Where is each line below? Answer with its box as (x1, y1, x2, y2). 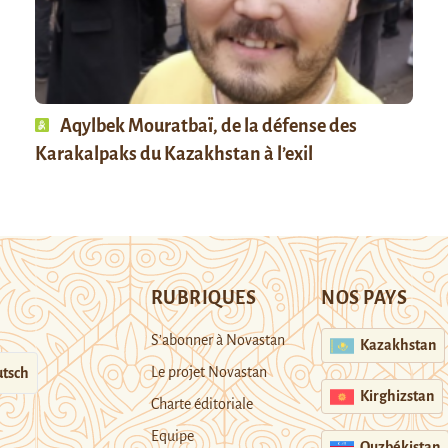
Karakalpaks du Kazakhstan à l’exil (34, 143, 313, 164)
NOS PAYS (321, 287, 408, 308)
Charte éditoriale (150, 395, 253, 412)
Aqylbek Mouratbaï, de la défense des (56, 115, 357, 136)
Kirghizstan (360, 388, 435, 405)
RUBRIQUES (150, 287, 257, 308)
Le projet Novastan (150, 363, 267, 380)
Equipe (150, 427, 194, 444)
